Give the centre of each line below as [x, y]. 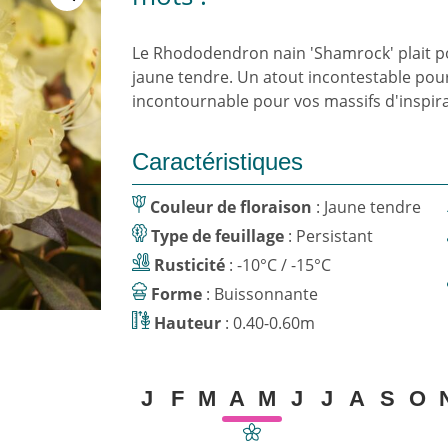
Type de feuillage [218, 236]
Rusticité [190, 265]
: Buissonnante [266, 294]
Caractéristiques [218, 161]
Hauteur [188, 323]
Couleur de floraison [231, 207]
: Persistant [329, 236]
